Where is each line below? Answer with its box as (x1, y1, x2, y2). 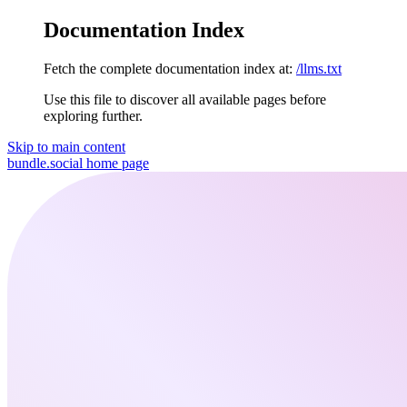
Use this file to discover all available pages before (44, 91, 326, 107)
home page (83, 154, 149, 171)
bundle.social (7, 154, 83, 171)
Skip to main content (7, 138, 125, 154)
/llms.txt (296, 60, 342, 76)
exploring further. (44, 107, 143, 124)
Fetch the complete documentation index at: (44, 60, 293, 76)
